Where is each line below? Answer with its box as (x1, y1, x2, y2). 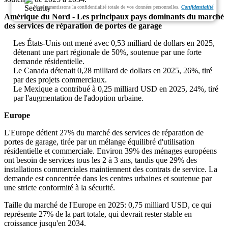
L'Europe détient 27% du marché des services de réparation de (4, 128, 204, 137)
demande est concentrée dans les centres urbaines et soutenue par (4, 174, 212, 183)
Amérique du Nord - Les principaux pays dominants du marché (4, 12, 224, 21)
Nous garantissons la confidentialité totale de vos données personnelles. (34, 4, 182, 10)
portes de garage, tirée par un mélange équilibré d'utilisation (4, 137, 194, 147)
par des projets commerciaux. (13, 75, 107, 84)
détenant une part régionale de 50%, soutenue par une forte (13, 48, 202, 57)
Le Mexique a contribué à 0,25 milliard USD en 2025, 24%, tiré (13, 84, 218, 94)
